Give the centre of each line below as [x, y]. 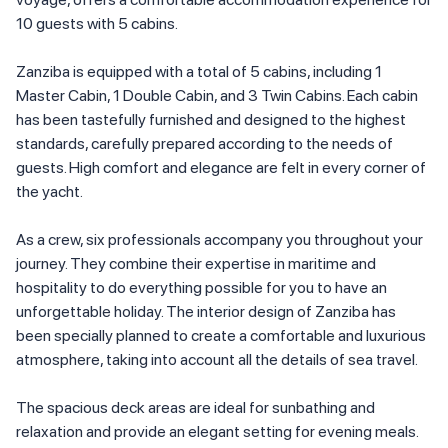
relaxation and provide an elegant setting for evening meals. [217, 431]
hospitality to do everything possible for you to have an [201, 287]
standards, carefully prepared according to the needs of [204, 143]
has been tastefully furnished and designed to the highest [211, 119]
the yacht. [49, 191]
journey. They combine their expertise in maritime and [196, 263]
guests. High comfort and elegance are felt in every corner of [221, 167]
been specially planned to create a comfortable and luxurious [221, 335]
